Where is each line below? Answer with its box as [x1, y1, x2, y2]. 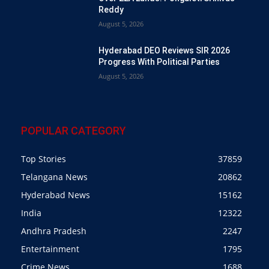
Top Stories [21, 153, 66, 165]
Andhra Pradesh [21, 225, 86, 237]
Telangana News [21, 171, 88, 183]
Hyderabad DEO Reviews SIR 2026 [98, 45, 231, 55]
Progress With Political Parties [98, 56, 220, 67]
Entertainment [21, 243, 79, 255]
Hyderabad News [21, 189, 90, 201]
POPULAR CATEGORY [21, 124, 126, 137]
